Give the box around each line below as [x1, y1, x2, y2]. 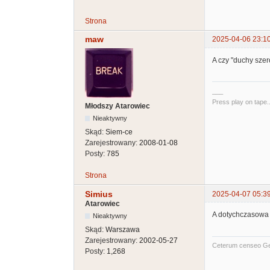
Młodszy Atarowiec [85, 102, 150, 111]
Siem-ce [105, 128, 133, 137]
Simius [85, 189, 113, 199]
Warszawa [105, 225, 140, 234]
